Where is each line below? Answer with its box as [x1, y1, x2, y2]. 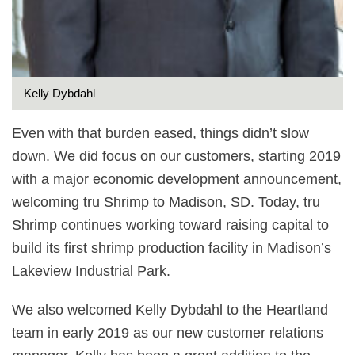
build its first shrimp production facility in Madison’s [12, 240, 331, 256]
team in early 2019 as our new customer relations [12, 325, 323, 341]
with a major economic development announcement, [12, 171, 342, 187]
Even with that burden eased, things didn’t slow [12, 125, 309, 141]
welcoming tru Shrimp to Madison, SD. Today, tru [12, 194, 320, 210]
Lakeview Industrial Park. [12, 263, 170, 279]
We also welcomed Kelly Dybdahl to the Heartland [12, 302, 328, 318]
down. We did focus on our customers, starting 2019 [12, 148, 341, 164]
